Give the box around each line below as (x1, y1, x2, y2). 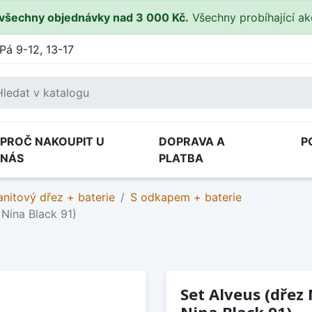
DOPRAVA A (159, 134, 225, 148)
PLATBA (159, 151, 203, 165)
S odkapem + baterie (130, 190, 242, 204)
